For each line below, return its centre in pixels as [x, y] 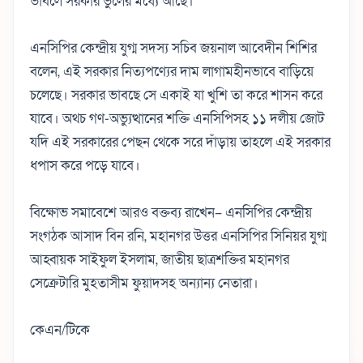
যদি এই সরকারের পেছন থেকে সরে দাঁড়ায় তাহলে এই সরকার [180, 142]
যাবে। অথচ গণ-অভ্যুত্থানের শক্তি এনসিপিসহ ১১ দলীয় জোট [177, 118]
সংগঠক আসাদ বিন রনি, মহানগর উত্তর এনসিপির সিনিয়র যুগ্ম [178, 236]
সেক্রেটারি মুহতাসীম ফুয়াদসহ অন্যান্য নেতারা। [144, 283]
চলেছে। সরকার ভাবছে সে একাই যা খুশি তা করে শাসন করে [176, 95]
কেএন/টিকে [60, 330]
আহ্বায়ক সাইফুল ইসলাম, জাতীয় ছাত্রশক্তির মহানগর [160, 259]
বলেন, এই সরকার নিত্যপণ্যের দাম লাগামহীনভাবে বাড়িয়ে [172, 71]
